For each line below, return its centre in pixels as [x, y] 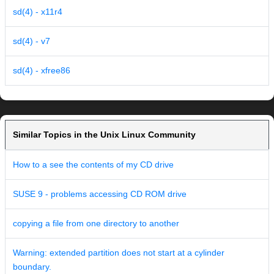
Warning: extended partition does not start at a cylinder [119, 253]
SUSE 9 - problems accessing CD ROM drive [100, 194]
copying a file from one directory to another [96, 224]
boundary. [32, 267]
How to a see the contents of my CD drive [93, 165]
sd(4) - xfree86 [42, 71]
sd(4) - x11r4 [38, 12]
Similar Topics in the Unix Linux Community [104, 135]
